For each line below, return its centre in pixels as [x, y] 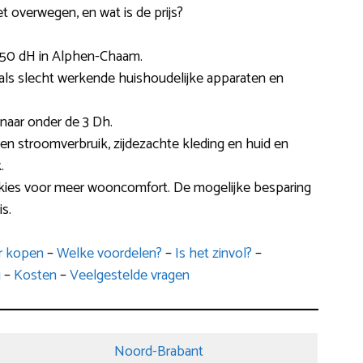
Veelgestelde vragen [129, 276]
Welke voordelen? [109, 254]
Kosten [35, 276]
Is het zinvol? [213, 254]
